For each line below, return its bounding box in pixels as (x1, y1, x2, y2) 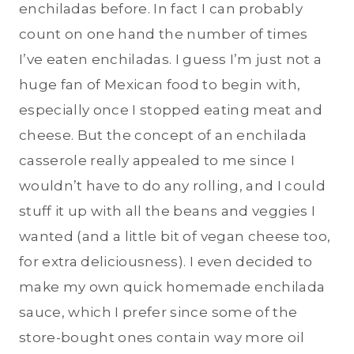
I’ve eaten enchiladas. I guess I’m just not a (19, 51, 322, 67)
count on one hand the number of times (19, 25, 308, 42)
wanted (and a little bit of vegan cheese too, (19, 228, 331, 244)
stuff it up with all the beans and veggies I (19, 202, 315, 219)
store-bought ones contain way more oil (19, 329, 304, 345)
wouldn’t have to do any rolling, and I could (19, 177, 326, 194)
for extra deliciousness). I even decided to (19, 253, 313, 269)
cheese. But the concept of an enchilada (19, 126, 307, 143)
